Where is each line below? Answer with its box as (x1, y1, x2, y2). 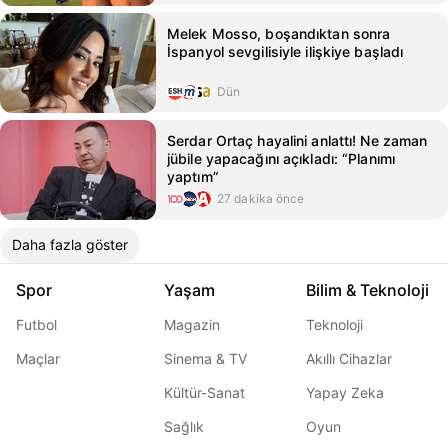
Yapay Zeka (306, 384, 384, 401)
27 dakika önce (217, 191, 305, 206)
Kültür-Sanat (164, 384, 245, 401)
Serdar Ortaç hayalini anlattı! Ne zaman (167, 132, 428, 149)
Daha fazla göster (12, 236, 128, 253)
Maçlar (16, 350, 60, 367)
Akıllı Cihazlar (306, 350, 392, 367)
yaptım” (167, 168, 219, 185)
